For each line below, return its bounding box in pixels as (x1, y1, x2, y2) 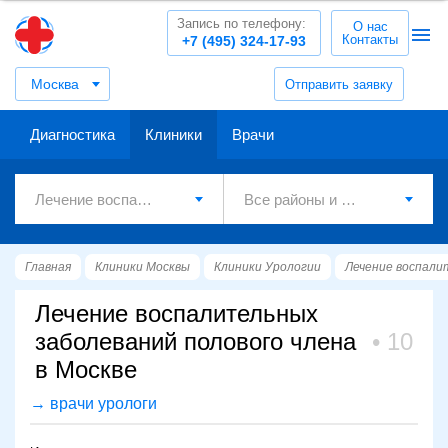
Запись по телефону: (177, 16, 306, 31)
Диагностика (30, 126, 115, 143)
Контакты (342, 32, 398, 47)
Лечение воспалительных (35, 300, 318, 327)
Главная (25, 260, 71, 274)
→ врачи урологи (30, 395, 157, 412)
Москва (31, 76, 79, 92)
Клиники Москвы (95, 260, 190, 274)
